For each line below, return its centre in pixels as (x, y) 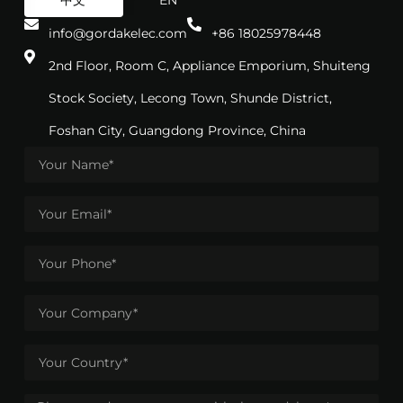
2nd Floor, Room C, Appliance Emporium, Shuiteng (209, 66)
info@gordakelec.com (117, 34)
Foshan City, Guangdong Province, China (177, 131)
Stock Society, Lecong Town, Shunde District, (190, 99)
